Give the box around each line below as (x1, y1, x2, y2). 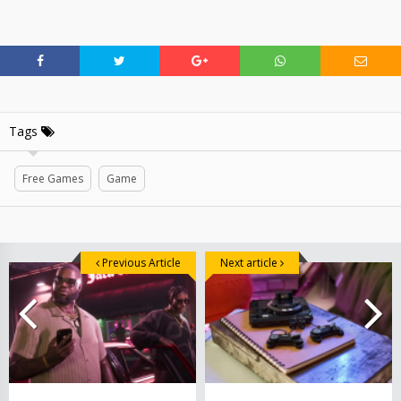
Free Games (22, 170, 83, 186)
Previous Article (99, 254, 181, 270)
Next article (220, 254, 280, 270)
